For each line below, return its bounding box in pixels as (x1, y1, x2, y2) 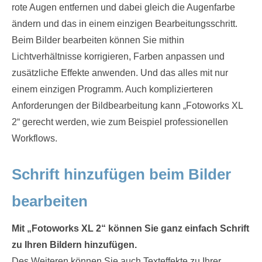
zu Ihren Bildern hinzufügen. (12, 240, 137, 250)
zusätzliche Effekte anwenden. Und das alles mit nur (12, 68, 228, 78)
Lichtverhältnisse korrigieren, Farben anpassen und (12, 51, 225, 61)
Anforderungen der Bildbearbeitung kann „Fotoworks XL (12, 101, 243, 111)
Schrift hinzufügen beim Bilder (12, 166, 231, 183)
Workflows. (12, 133, 57, 143)
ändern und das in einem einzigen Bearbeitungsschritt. (12, 19, 237, 29)
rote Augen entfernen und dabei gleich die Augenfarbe (12, 2, 235, 12)
